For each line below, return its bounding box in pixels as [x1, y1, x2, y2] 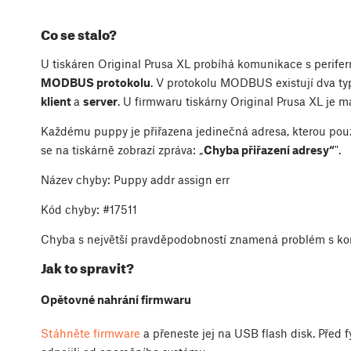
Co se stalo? [41, 26, 117, 42]
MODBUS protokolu [41, 74, 150, 89]
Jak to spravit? [41, 260, 134, 277]
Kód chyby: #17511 [41, 201, 137, 216]
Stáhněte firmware [41, 325, 140, 340]
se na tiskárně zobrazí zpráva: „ [41, 142, 204, 157]
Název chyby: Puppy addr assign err [41, 172, 230, 186]
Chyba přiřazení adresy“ [204, 142, 335, 157]
